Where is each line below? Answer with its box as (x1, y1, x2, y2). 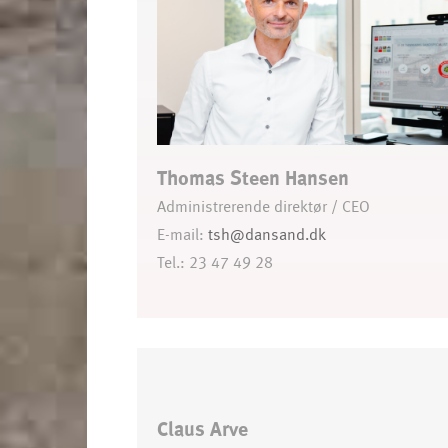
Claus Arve (157, 421, 248, 440)
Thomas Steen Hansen (157, 169, 349, 188)
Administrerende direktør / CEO (157, 199, 370, 215)
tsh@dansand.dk (208, 227, 326, 243)
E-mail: (157, 227, 208, 243)
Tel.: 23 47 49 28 (157, 255, 273, 271)
